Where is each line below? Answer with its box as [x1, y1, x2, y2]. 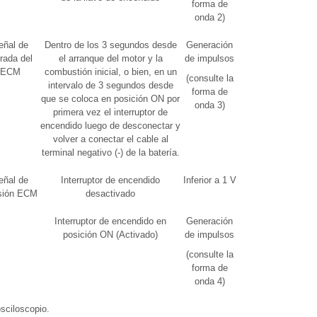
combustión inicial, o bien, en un [44, 67, 177, 77]
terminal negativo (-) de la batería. [41, 147, 180, 158]
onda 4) [194, 276, 225, 287]
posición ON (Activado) [63, 229, 158, 240]
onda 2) [194, 12, 225, 23]
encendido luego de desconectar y [40, 120, 180, 131]
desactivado [86, 188, 135, 199]
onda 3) [194, 100, 225, 110]
